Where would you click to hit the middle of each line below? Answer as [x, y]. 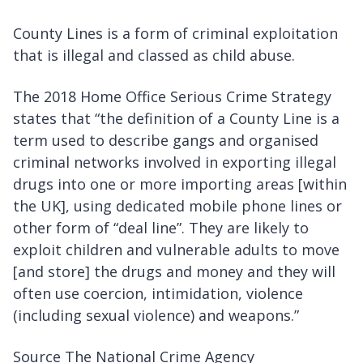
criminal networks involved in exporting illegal [175, 162]
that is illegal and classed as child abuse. [154, 56]
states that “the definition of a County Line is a [176, 119]
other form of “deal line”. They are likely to [161, 228]
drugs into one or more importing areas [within [180, 184]
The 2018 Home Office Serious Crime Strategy [172, 97]
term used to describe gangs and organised [166, 141]
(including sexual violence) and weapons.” [156, 316]
